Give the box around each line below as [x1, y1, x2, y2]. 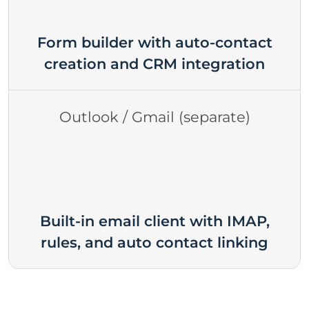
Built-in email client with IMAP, [39, 212, 270, 230]
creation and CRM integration [44, 55, 265, 73]
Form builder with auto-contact [37, 34, 272, 52]
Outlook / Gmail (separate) [59, 108, 250, 126]
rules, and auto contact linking [41, 233, 268, 251]
